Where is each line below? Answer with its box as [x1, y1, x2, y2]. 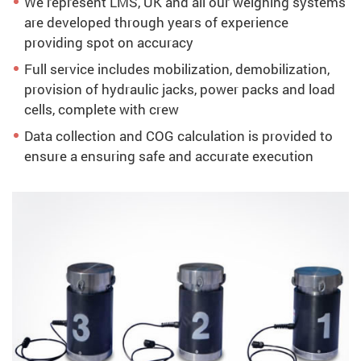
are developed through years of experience [24, 13, 288, 32]
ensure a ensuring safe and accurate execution [24, 147, 313, 166]
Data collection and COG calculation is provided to [24, 127, 333, 146]
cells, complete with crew [24, 100, 179, 119]
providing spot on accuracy [24, 33, 193, 52]
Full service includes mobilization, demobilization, [24, 60, 330, 79]
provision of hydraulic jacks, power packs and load [24, 80, 335, 99]
